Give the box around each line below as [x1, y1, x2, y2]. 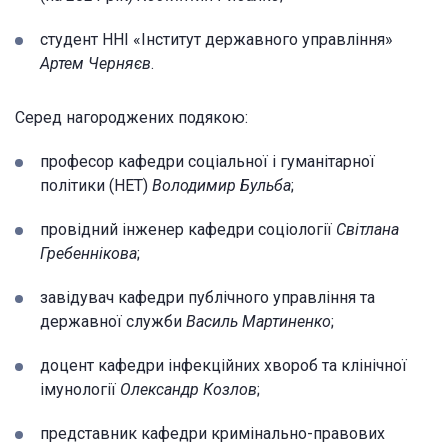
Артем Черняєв [40, 53, 151, 73]
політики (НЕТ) [40, 175, 152, 195]
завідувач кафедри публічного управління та [40, 287, 375, 307]
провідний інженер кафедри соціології [40, 219, 336, 239]
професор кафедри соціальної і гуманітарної [40, 151, 375, 171]
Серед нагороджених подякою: [15, 107, 248, 127]
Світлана [336, 219, 399, 239]
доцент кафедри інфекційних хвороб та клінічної [40, 355, 407, 375]
